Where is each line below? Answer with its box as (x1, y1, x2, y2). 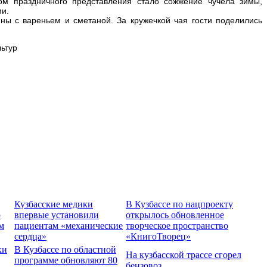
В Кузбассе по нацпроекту (126, 198, 233, 209)
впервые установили (14, 209, 99, 220)
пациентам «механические (14, 220, 123, 231)
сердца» (14, 231, 46, 241)
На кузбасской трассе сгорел (126, 249, 241, 260)
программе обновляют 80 (14, 254, 117, 265)
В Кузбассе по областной (14, 244, 116, 254)
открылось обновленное (126, 209, 224, 220)
